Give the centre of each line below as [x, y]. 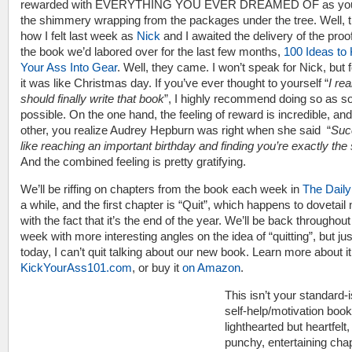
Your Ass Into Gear [69, 67]
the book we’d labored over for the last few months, [152, 51]
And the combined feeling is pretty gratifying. [133, 161]
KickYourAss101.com [76, 268]
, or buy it [157, 268]
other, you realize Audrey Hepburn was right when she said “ [176, 130]
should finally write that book [92, 99]
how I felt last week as [79, 36]
